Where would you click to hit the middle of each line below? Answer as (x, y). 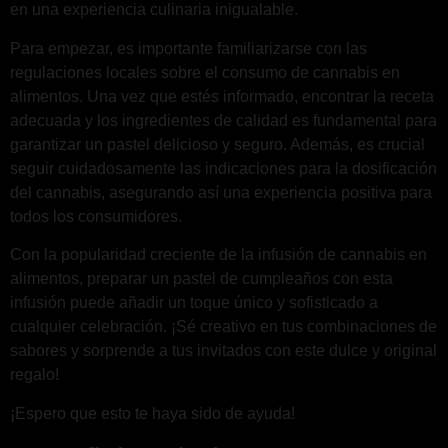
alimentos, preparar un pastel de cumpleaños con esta (201, 279)
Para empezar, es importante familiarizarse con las (188, 48)
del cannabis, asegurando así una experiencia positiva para (221, 192)
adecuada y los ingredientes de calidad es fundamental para (223, 120)
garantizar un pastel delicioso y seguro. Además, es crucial (217, 144)
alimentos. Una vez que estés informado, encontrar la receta (222, 96)
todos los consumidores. (96, 216)
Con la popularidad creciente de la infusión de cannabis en (218, 255)
